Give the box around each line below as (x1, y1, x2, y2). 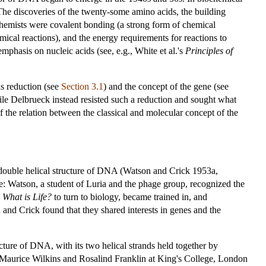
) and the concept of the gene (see (103, 81, 229, 91)
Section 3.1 (61, 81, 103, 91)
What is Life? (2, 191, 52, 202)
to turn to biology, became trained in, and (52, 191, 207, 202)
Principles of (185, 45, 233, 56)
